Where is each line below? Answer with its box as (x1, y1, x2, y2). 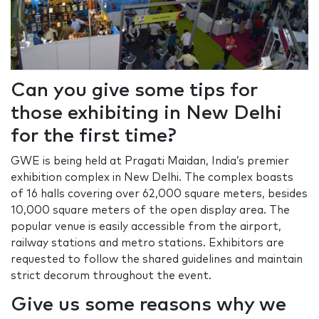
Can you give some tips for (11, 81, 258, 101)
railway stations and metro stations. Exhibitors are (11, 238, 284, 249)
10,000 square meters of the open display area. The (11, 205, 290, 216)
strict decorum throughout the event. (11, 271, 211, 282)
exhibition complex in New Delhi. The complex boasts (11, 172, 293, 184)
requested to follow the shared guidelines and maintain (11, 254, 303, 266)
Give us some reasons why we (11, 296, 286, 315)
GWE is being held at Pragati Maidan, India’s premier (11, 156, 289, 167)
